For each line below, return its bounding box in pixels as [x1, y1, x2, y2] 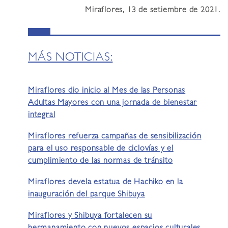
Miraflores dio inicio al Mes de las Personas [28, 87, 186, 95]
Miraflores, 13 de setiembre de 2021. [85, 6, 220, 15]
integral [28, 111, 55, 120]
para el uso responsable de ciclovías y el [28, 145, 174, 153]
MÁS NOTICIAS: [28, 52, 113, 64]
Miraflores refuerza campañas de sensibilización [28, 132, 202, 141]
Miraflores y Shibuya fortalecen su [28, 212, 153, 220]
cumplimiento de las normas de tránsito [28, 157, 173, 165]
